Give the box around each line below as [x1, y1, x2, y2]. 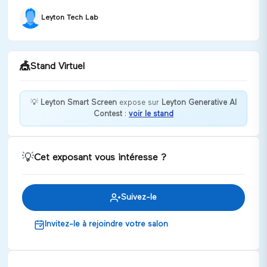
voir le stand [129, 110, 173, 118]
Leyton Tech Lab [41, 14, 98, 21]
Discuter [39, 144, 61, 150]
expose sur [117, 99, 162, 107]
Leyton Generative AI [162, 99, 237, 107]
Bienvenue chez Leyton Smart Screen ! [33, 122, 141, 129]
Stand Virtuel [30, 62, 85, 72]
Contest [94, 110, 122, 118]
